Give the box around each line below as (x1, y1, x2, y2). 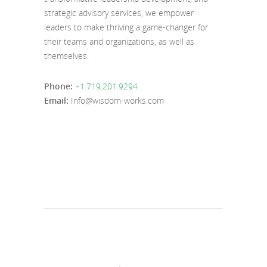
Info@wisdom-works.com (69, 95, 164, 107)
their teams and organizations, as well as (44, 36, 194, 48)
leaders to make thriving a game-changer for (44, 21, 208, 33)
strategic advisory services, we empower (44, 7, 194, 19)
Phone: (44, 80, 75, 92)
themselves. (44, 50, 89, 62)
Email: (44, 95, 69, 107)
